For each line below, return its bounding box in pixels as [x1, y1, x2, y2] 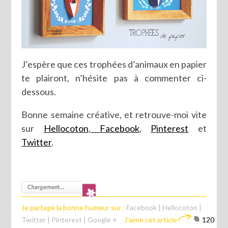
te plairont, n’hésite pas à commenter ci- [21, 72, 207, 83]
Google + [88, 215, 118, 224]
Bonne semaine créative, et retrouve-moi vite [21, 108, 207, 120]
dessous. [21, 85, 56, 97]
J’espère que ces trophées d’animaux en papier [21, 58, 207, 70]
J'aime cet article [124, 215, 178, 224]
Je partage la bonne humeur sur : [21, 203, 127, 212]
